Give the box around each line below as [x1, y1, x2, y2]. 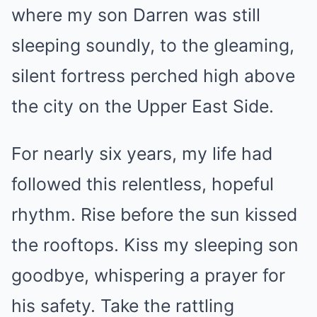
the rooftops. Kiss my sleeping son [11, 234, 299, 255]
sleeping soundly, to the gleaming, [11, 35, 294, 56]
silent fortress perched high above [11, 65, 295, 86]
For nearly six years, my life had [11, 143, 272, 164]
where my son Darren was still [11, 4, 260, 25]
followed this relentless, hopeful [11, 173, 274, 195]
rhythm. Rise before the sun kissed [11, 204, 297, 225]
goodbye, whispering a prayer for [11, 265, 285, 286]
